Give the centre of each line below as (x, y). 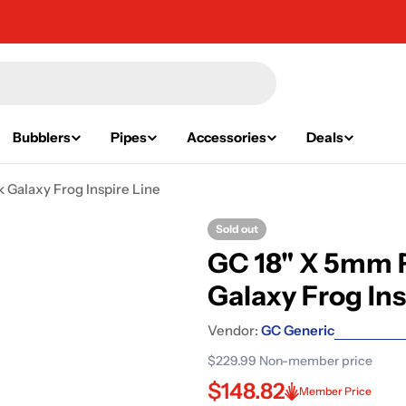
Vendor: (233, 330)
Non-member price (316, 361)
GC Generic (298, 330)
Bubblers (42, 137)
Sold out (237, 229)
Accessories (227, 137)
